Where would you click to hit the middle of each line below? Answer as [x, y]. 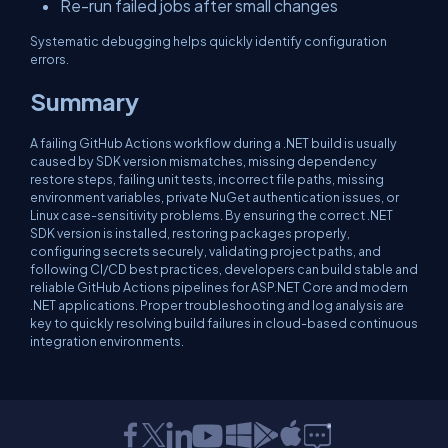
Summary [84, 101]
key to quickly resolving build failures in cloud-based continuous [224, 323]
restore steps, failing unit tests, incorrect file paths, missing [207, 179]
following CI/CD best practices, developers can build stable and [224, 269]
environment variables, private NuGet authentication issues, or [214, 197]
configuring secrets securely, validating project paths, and [205, 251]
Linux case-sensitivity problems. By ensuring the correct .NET [211, 215]
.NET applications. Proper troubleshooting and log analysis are [217, 305]
